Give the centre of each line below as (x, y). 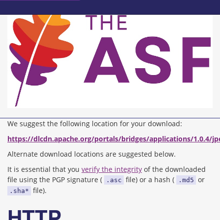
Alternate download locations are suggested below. (92, 154)
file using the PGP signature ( (56, 180)
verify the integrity (112, 169)
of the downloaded (174, 169)
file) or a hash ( (150, 180)
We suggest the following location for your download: (95, 124)
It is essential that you (44, 169)
